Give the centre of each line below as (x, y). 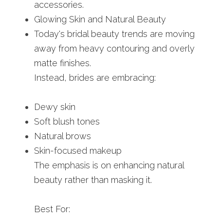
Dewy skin (55, 107)
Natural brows (63, 136)
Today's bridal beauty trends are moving (114, 34)
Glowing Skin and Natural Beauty (100, 19)
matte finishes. (63, 63)
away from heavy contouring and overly (114, 48)
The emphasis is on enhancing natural (109, 165)
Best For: (52, 209)
